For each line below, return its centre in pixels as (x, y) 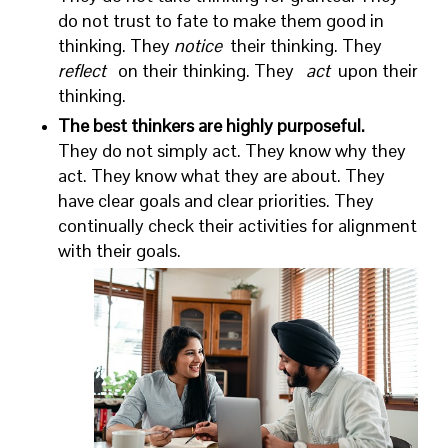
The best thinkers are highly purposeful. (217, 126)
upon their (378, 71)
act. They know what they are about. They (221, 176)
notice (202, 46)
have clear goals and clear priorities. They (216, 201)
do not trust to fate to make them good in (221, 21)
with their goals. (121, 251)
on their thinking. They (208, 71)
